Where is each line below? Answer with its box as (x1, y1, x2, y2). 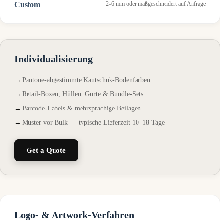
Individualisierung (14, 53, 93, 64)
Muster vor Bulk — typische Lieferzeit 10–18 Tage (22, 118, 165, 126)
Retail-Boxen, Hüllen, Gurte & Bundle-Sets (22, 90, 143, 98)
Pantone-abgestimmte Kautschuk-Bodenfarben (22, 76, 150, 83)
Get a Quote (27, 146, 66, 154)
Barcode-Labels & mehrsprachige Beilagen (22, 104, 141, 112)
